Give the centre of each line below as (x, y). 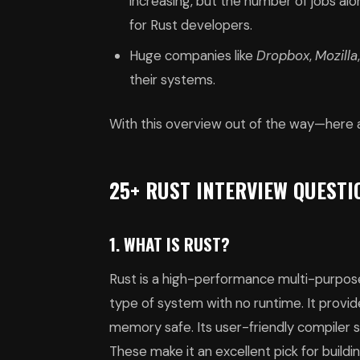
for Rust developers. (191, 25)
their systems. (173, 80)
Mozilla (337, 56)
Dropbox (283, 56)
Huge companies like (193, 56)
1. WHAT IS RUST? (170, 244)
